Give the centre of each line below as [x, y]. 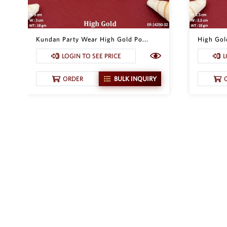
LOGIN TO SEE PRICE [91, 56]
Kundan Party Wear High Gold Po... [92, 39]
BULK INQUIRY [135, 79]
